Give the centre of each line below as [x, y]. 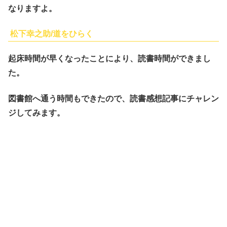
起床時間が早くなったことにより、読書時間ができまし [109, 59]
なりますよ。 [32, 8]
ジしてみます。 [36, 112]
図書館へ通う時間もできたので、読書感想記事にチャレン [113, 98]
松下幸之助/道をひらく [52, 34]
